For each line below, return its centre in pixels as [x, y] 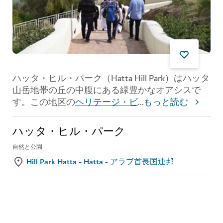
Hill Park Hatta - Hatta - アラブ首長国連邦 [100, 162]
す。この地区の [44, 103]
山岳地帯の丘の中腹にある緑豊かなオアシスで [107, 91]
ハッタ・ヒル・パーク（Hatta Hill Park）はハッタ [111, 79]
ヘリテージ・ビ [107, 103]
